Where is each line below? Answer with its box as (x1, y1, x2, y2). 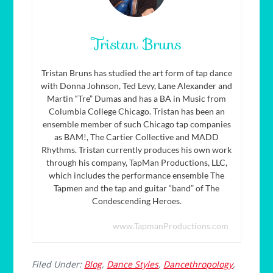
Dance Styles (107, 258, 159, 271)
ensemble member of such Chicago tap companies (42, 119, 231, 130)
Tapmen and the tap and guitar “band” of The (54, 183, 219, 194)
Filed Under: (32, 258, 85, 271)
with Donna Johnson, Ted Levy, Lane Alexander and (41, 80, 232, 91)
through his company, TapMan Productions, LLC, (46, 157, 227, 168)
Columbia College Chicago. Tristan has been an (48, 106, 225, 117)
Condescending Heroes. (91, 196, 182, 207)
